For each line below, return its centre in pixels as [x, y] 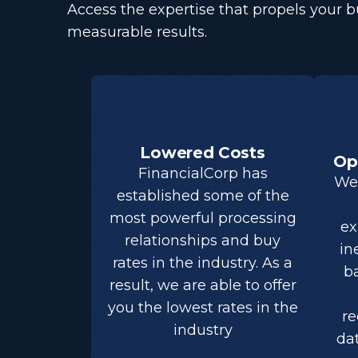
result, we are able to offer [203, 286]
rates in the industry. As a [203, 263]
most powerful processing [203, 219]
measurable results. [137, 32]
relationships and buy [203, 241]
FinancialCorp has [203, 174]
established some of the [203, 196]
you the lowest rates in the [203, 308]
